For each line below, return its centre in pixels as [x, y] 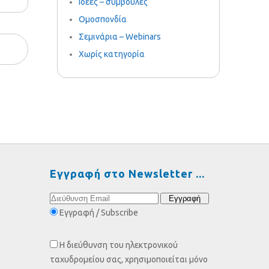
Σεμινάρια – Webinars [119, 37]
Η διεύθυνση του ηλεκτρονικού [118, 245]
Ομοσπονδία [102, 19]
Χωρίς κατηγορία [111, 54]
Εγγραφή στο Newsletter [121, 173]
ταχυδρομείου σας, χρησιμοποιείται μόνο [128, 259]
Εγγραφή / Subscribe [98, 212]
